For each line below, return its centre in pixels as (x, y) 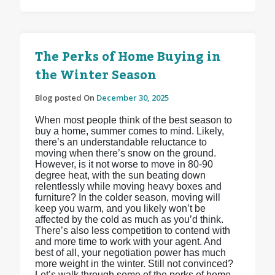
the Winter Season (95, 76)
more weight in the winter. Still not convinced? (134, 264)
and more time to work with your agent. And (128, 242)
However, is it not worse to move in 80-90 (124, 165)
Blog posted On (65, 98)
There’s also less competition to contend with (132, 231)
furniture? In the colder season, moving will (127, 198)
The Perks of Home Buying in (128, 57)
